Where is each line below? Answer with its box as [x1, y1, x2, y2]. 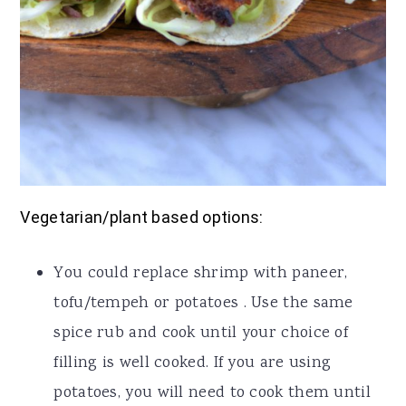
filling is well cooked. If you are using [53, 351, 332, 375]
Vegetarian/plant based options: [20, 207, 264, 227]
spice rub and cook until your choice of [53, 321, 349, 345]
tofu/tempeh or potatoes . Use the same [53, 291, 353, 315]
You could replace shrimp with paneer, [53, 261, 348, 285]
